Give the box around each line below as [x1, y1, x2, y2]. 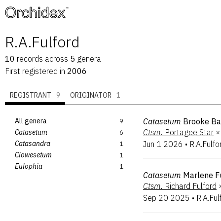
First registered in [5, 66, 67, 76]
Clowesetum [15, 150, 52, 159]
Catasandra [15, 139, 50, 148]
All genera [15, 116, 47, 125]
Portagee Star [165, 127, 214, 137]
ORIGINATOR [70, 91, 111, 100]
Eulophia [15, 161, 42, 171]
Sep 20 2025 [143, 193, 190, 203]
